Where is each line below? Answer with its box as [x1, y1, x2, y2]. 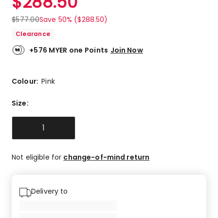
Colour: [12, 76, 42, 86]
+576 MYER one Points [29, 45, 109, 55]
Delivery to [31, 186, 68, 196]
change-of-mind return [63, 152, 150, 162]
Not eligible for [12, 152, 64, 162]
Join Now [110, 45, 143, 55]
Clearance [16, 29, 51, 38]
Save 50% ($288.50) [39, 14, 108, 24]
